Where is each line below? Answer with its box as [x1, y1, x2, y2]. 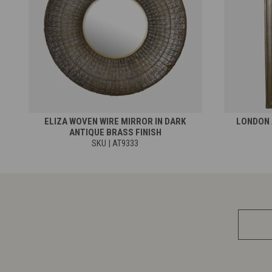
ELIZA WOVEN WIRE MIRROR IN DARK [44, 115, 186, 127]
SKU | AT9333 [92, 137, 139, 149]
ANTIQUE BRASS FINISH [69, 126, 161, 138]
